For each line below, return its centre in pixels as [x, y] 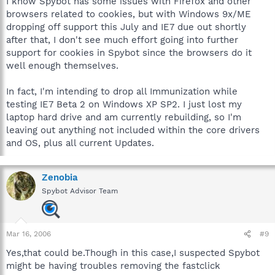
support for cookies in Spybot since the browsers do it [129, 53]
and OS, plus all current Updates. [80, 143]
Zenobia [60, 177]
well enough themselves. [62, 66]
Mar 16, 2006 [29, 234]
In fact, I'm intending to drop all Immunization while [122, 91]
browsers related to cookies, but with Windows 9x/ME [129, 14]
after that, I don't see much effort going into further [122, 40]
